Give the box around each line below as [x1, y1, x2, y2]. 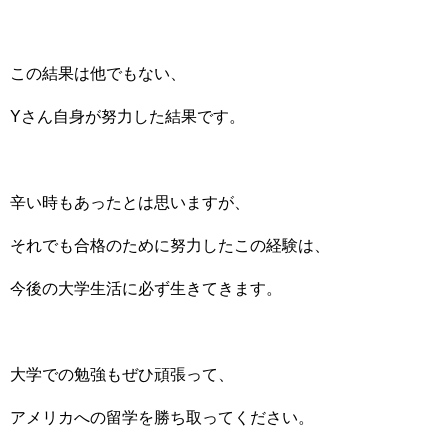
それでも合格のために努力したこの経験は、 [10, 236, 330, 254]
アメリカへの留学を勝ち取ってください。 [10, 408, 314, 426]
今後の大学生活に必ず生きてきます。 [10, 279, 282, 297]
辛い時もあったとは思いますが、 [10, 193, 250, 211]
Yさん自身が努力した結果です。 [10, 107, 245, 125]
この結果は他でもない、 [10, 64, 186, 82]
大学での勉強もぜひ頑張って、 [10, 365, 234, 383]
